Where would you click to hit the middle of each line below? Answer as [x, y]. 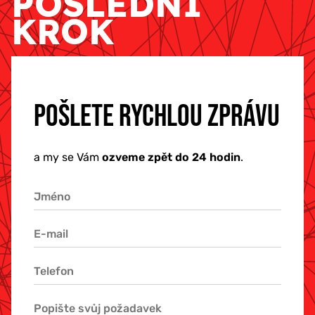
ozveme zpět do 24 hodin [171, 157]
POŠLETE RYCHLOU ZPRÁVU [157, 116]
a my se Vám [68, 157]
